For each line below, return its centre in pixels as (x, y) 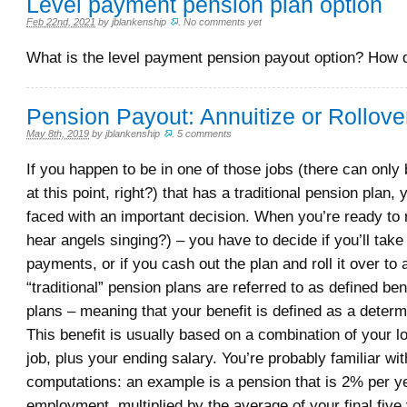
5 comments (205, 134)
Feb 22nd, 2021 (61, 22)
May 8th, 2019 (58, 134)
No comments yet (223, 22)
